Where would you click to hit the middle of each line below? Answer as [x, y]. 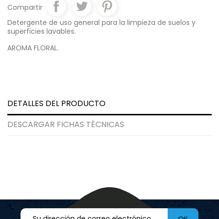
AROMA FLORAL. [33, 48]
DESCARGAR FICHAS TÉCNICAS [66, 124]
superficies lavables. [42, 31]
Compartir [25, 7]
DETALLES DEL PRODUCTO [56, 103]
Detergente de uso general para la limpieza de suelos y [101, 22]
